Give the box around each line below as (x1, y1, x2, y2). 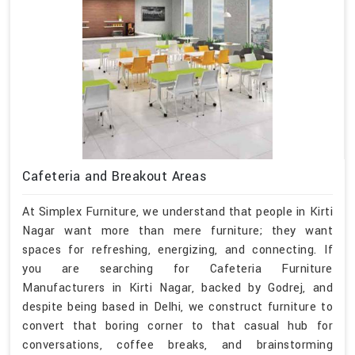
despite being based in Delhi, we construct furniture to (22, 298, 333, 315)
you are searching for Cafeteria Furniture (22, 260, 333, 277)
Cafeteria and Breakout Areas (22, 166, 207, 185)
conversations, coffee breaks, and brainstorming (22, 336, 333, 353)
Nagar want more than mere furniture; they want (22, 222, 333, 239)
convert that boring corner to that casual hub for (22, 317, 333, 334)
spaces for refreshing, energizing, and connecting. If (22, 241, 333, 258)
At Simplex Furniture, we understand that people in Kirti (22, 203, 333, 220)
